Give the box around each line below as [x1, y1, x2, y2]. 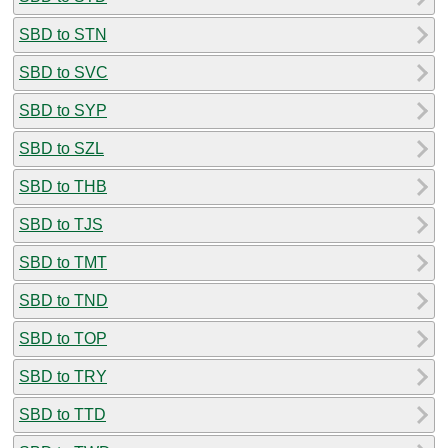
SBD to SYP [19, 101, 107, 119]
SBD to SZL [19, 139, 104, 157]
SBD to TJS [19, 215, 103, 233]
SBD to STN [19, 25, 107, 43]
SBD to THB [19, 177, 107, 195]
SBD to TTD [19, 405, 106, 423]
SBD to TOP [19, 329, 107, 347]
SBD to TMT [19, 253, 107, 271]
